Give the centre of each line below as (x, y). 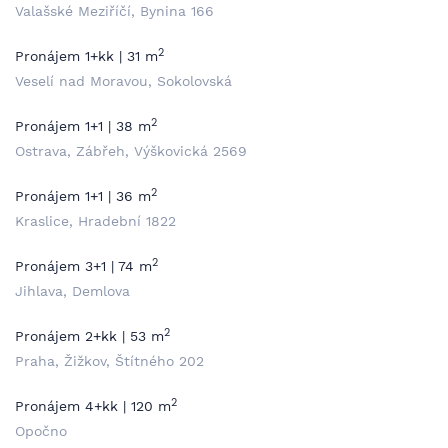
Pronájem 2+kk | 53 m (89, 336)
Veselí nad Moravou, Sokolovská (123, 81)
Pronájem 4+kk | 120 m (93, 406)
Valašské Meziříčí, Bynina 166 (114, 11)
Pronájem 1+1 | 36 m (83, 196)
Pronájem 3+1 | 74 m (83, 266)
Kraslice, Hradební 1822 (95, 221)
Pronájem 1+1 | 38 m (83, 126)
